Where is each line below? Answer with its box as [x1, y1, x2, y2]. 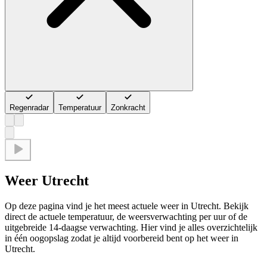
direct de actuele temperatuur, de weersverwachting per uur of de [5, 212, 247, 222]
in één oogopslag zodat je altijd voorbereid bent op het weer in [5, 233, 238, 244]
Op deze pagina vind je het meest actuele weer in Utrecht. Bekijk [5, 201, 249, 212]
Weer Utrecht [5, 173, 89, 189]
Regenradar [10, 103, 49, 113]
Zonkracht [111, 103, 145, 113]
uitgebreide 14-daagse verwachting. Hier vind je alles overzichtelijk [5, 222, 257, 233]
